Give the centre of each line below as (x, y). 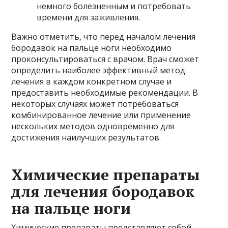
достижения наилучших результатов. (86, 137)
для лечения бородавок (103, 191)
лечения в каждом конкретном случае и (92, 81)
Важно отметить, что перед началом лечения (104, 36)
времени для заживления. (89, 17)
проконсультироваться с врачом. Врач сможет (105, 59)
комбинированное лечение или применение (101, 115)
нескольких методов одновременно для (93, 126)
